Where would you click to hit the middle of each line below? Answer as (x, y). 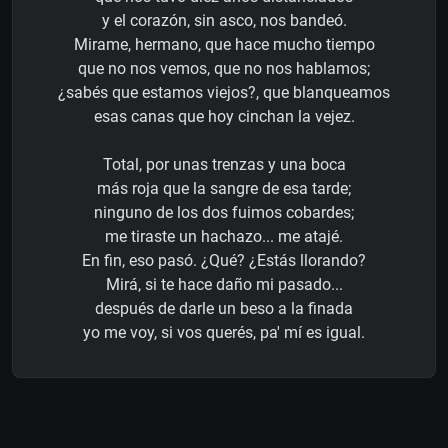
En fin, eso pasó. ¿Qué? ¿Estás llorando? (224, 261)
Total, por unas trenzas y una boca (224, 165)
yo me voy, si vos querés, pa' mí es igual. (224, 333)
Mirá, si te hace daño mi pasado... (224, 285)
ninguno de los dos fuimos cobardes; (224, 213)
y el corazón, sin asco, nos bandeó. (224, 21)
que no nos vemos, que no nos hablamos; (224, 69)
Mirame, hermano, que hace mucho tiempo (224, 45)
